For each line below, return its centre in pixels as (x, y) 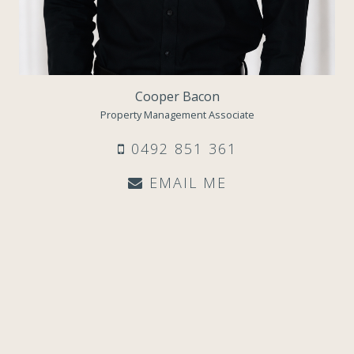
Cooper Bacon (177, 97)
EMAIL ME (185, 182)
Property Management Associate (177, 115)
